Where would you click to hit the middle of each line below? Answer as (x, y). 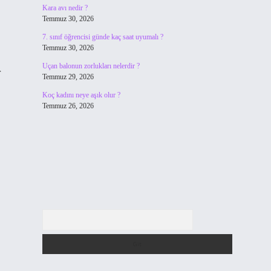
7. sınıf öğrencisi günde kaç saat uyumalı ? (103, 37)
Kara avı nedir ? (65, 8)
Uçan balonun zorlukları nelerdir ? (91, 66)
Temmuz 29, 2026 (68, 77)
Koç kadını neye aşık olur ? (81, 95)
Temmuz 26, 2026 (68, 106)
